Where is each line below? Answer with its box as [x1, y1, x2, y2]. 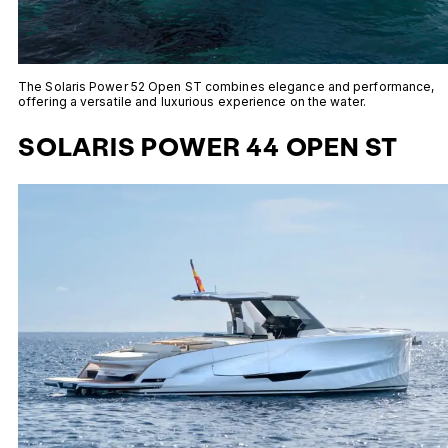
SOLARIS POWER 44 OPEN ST [18, 130, 399, 163]
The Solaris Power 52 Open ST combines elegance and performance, [18, 79, 435, 95]
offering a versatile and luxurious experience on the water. [18, 94, 366, 110]
